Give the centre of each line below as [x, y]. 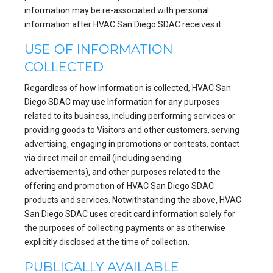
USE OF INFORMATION [99, 49]
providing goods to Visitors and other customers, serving [132, 129]
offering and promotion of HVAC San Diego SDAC [119, 186]
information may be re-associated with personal [117, 11]
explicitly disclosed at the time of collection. [107, 242]
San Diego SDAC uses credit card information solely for [130, 214]
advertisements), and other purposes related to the [122, 172]
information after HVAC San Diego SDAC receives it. [124, 25]
